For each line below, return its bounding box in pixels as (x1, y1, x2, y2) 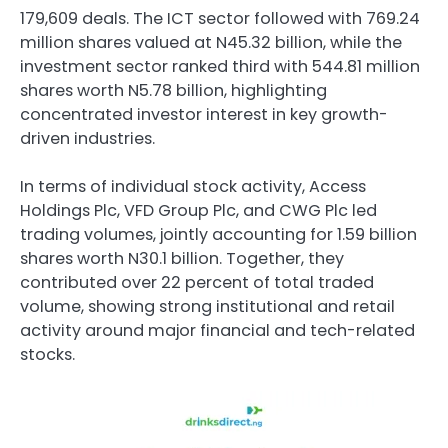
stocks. (20, 342, 75, 366)
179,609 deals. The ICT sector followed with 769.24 (20, 6, 420, 30)
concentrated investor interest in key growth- (20, 102, 388, 126)
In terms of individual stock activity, (20, 174, 309, 198)
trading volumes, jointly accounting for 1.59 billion (20, 222, 417, 246)
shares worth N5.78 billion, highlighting (20, 78, 327, 102)
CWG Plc (279, 198, 348, 222)
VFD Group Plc (124, 198, 236, 222)
